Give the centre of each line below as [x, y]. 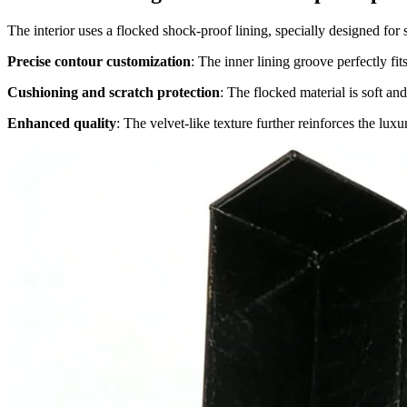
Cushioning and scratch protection [114, 92]
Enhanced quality [62, 123]
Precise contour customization [99, 61]
